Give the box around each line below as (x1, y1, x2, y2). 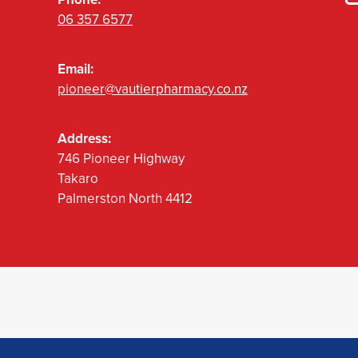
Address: (58, 129, 111, 149)
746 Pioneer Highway (58, 149, 185, 169)
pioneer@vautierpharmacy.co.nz (58, 79, 248, 99)
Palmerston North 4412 (58, 189, 193, 209)
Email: (58, 59, 93, 79)
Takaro (58, 169, 98, 189)
